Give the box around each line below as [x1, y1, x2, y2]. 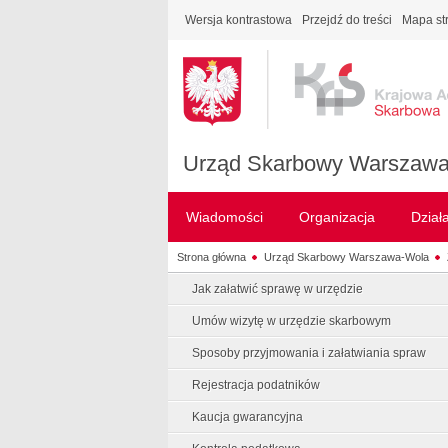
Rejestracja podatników [192, 378, 320, 392]
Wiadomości [186, 209, 263, 225]
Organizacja [299, 209, 375, 225]
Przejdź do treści [302, 13, 392, 27]
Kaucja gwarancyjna [192, 410, 303, 424]
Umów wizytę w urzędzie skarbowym [192, 314, 391, 328]
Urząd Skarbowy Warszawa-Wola [263, 250, 429, 263]
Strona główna [176, 250, 246, 263]
